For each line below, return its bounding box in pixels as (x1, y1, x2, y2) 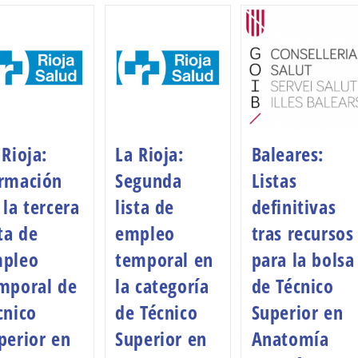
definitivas (251, 193, 336, 220)
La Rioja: (115, 140, 184, 167)
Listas (251, 166, 297, 193)
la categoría (115, 272, 209, 299)
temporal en (115, 245, 213, 272)
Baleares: (251, 140, 324, 167)
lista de (115, 193, 174, 220)
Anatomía (251, 324, 329, 352)
